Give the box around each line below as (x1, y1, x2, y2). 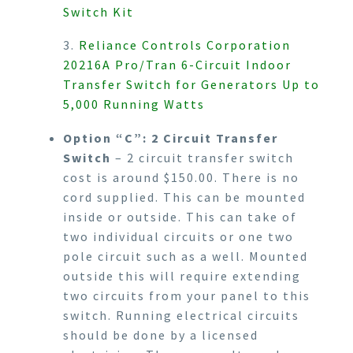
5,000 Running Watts (63, 96, 205, 113)
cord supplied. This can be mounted (63, 188, 306, 205)
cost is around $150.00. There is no (63, 169, 299, 185)
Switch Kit (63, 3, 134, 20)
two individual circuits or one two (63, 228, 294, 244)
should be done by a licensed (63, 326, 258, 343)
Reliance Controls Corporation (79, 37, 291, 54)
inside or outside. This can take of (63, 208, 297, 225)
